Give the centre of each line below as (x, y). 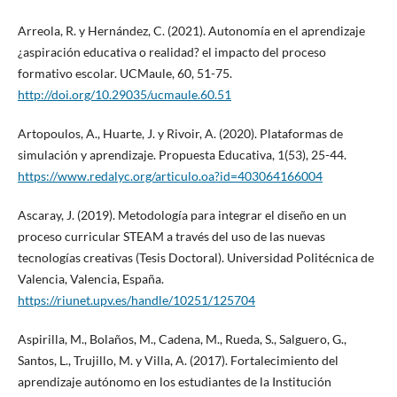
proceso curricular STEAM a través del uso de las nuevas (171, 237)
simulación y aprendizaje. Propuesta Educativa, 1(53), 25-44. (182, 155)
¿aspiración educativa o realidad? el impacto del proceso (171, 52)
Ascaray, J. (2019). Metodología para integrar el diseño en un (182, 215)
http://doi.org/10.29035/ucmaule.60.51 (124, 95)
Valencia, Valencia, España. (90, 279)
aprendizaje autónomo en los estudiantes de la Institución (174, 382)
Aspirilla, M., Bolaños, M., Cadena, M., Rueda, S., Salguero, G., (182, 339)
